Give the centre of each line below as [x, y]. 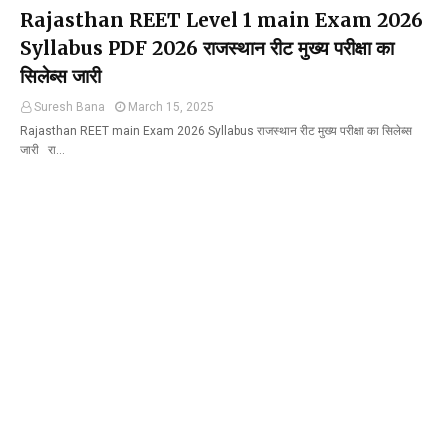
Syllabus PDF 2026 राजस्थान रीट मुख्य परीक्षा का [207, 48]
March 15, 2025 [171, 107]
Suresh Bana [69, 107]
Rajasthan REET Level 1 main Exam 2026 [221, 20]
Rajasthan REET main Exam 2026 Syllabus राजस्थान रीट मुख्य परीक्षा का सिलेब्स [216, 131]
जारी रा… [42, 150]
